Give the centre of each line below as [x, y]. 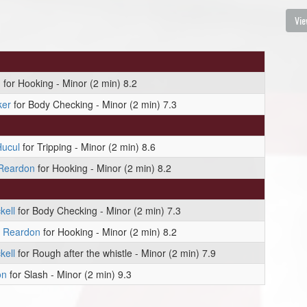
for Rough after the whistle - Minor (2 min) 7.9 [115, 253]
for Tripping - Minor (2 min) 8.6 [88, 147]
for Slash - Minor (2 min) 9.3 [69, 274]
